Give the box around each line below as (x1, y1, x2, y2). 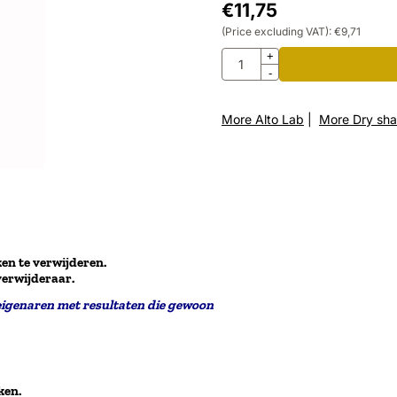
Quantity (220, 49, 270, 64)
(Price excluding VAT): (221, 25, 331, 38)
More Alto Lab (221, 112, 304, 127)
